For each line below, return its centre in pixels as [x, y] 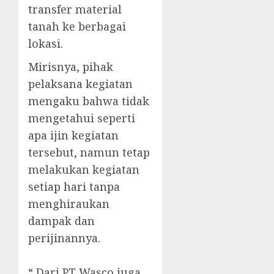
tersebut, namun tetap [89, 153]
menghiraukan [69, 204]
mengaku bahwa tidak [89, 101]
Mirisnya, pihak [71, 67]
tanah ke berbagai [77, 27]
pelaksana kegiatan [80, 84]
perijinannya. [64, 238]
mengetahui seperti [82, 118]
